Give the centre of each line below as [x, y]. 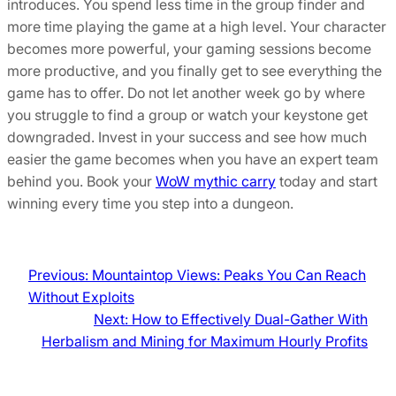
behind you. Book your [81, 182]
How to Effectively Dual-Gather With [250, 320]
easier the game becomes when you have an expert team [193, 160]
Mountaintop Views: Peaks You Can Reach [229, 275]
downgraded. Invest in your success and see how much [187, 137]
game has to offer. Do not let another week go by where [186, 93]
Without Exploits [81, 297]
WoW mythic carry [216, 182]
